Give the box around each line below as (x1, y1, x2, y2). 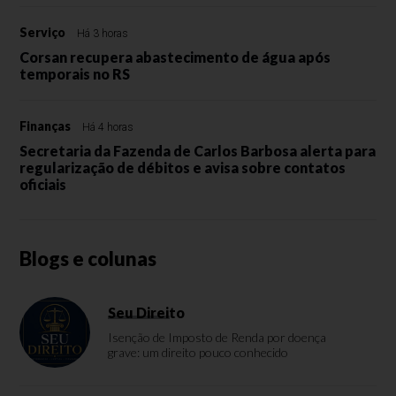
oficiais (19, 176, 67, 194)
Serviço (19, 25, 66, 41)
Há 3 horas (77, 27, 129, 41)
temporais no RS (19, 65, 131, 83)
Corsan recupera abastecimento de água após (19, 49, 331, 66)
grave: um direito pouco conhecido (108, 345, 289, 361)
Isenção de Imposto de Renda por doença (108, 330, 327, 346)
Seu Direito (108, 304, 186, 322)
